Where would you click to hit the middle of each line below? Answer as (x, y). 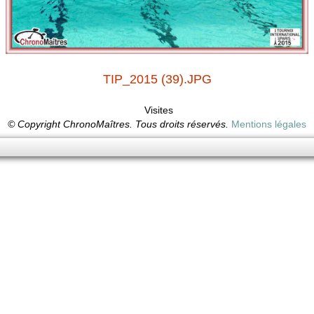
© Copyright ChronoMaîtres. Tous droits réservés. (120, 124)
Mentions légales (269, 124)
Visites (157, 110)
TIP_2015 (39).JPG (157, 79)
